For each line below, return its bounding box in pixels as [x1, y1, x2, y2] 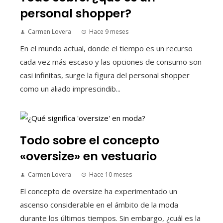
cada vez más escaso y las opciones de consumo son [20, 57, 202, 67]
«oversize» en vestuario [20, 147, 157, 164]
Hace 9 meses [89, 27, 128, 36]
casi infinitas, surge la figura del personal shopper [20, 70, 190, 81]
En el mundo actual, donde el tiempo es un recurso [20, 43, 193, 54]
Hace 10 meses [89, 170, 132, 179]
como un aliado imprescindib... [20, 84, 120, 94]
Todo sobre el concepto [20, 131, 159, 148]
